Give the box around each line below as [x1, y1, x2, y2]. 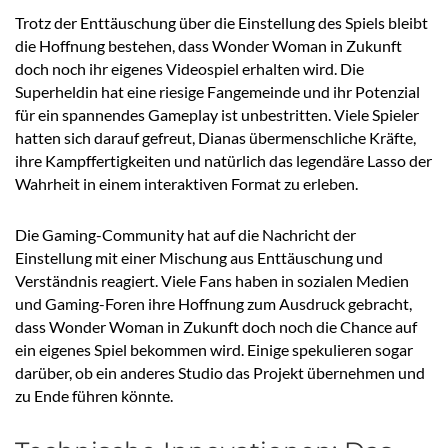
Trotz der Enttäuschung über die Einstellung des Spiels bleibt [15, 13, 428, 33]
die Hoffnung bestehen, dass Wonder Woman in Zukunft [15, 36, 402, 56]
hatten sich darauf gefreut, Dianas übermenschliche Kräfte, [15, 128, 416, 148]
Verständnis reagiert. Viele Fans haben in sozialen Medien [15, 271, 409, 291]
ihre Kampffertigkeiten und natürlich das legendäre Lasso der [15, 151, 432, 171]
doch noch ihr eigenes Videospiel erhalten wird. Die [15, 59, 364, 79]
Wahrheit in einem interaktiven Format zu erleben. [15, 174, 358, 194]
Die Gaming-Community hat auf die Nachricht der [15, 225, 356, 245]
